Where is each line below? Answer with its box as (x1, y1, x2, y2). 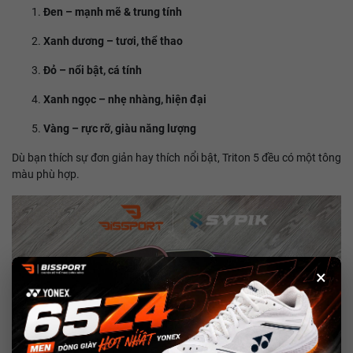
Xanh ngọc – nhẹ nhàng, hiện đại (43, 93, 206, 106)
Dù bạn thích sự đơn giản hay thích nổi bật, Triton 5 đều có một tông (12, 151, 341, 164)
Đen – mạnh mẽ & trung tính (43, 6, 182, 18)
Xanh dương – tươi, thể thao (43, 35, 183, 47)
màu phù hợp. (12, 168, 80, 180)
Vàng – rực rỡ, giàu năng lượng (43, 122, 196, 135)
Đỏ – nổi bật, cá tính (43, 64, 142, 76)
